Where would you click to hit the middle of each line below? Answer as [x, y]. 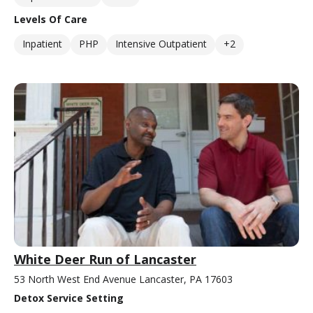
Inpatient [42, 44]
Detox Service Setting [69, 298]
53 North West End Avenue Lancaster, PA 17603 [123, 279]
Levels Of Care [51, 20]
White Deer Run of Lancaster [105, 259]
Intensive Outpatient [161, 44]
